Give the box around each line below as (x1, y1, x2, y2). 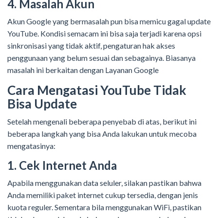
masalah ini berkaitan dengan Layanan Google (7, 65, 159, 75)
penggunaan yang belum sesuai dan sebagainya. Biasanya (7, 53, 196, 63)
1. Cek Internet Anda (7, 158, 117, 173)
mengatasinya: (7, 141, 55, 151)
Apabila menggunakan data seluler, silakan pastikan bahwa (7, 178, 201, 188)
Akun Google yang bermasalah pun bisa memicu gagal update (7, 17, 211, 26)
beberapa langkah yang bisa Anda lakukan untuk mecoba (7, 129, 197, 139)
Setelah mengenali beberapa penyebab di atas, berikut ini (7, 117, 197, 127)
